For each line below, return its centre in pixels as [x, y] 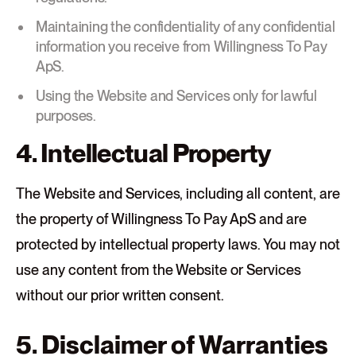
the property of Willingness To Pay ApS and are [162, 219]
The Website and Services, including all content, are [178, 193]
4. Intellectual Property [144, 153]
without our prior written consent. [120, 295]
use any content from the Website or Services [159, 270]
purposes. [66, 116]
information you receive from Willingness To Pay [181, 46]
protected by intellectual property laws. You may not [178, 244]
